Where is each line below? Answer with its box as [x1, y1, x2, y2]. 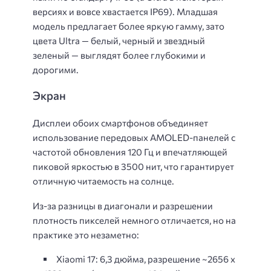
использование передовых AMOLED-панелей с [33, 132, 235, 143]
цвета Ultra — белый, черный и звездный [33, 34, 205, 46]
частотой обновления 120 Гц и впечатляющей [33, 146, 227, 158]
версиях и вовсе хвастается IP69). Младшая [33, 5, 218, 17]
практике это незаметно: [33, 229, 139, 240]
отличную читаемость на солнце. [33, 175, 174, 187]
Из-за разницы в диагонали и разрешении [33, 200, 213, 211]
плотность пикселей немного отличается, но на [33, 214, 236, 226]
